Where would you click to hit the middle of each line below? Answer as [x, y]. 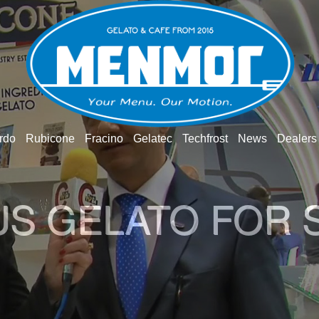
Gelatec [152, 138]
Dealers [297, 138]
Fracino [104, 138]
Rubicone [50, 138]
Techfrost [205, 138]
